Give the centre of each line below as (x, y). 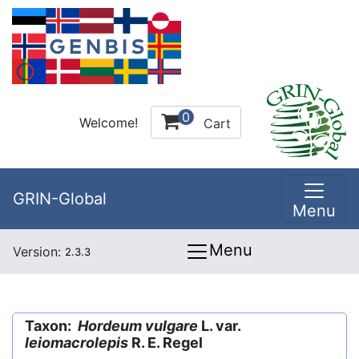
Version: (39, 252)
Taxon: (51, 326)
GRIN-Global (60, 199)
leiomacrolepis (77, 343)
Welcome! (109, 122)
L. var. (219, 326)
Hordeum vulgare (138, 326)
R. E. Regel (165, 343)
